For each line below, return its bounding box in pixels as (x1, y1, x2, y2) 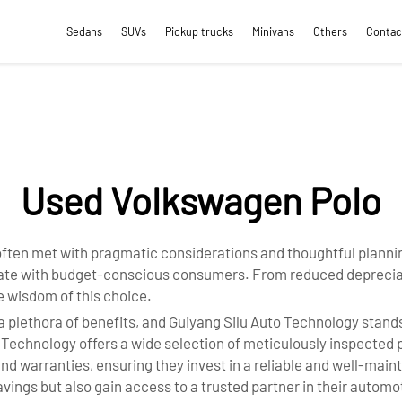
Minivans (252, 23, 295, 39)
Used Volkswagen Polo (21, 177, 381, 223)
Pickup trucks (165, 23, 234, 39)
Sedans (66, 23, 103, 39)
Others (313, 23, 348, 39)
